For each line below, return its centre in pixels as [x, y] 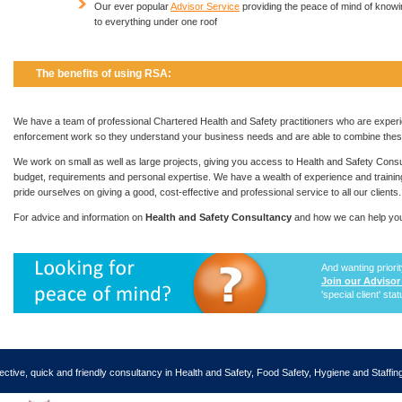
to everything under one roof [156, 21]
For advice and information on [79, 218]
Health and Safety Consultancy [218, 218]
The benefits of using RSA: [104, 73]
